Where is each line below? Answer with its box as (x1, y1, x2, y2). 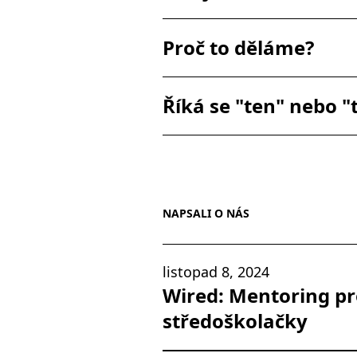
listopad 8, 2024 (163, 262, 269, 281)
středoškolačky (163, 308, 308, 334)
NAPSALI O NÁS (163, 206, 249, 221)
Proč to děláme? (163, 34, 314, 61)
